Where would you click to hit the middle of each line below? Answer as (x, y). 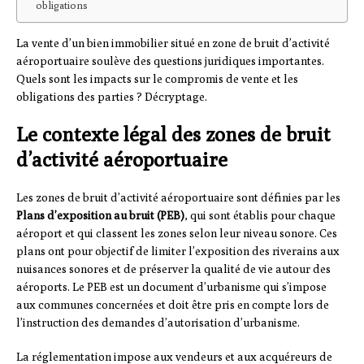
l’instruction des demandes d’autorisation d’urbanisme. (158, 323)
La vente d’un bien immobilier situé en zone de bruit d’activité (173, 43)
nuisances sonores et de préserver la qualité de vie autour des (173, 269)
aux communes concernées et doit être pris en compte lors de (173, 305)
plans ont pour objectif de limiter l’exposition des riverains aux (178, 251)
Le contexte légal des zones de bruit (173, 134)
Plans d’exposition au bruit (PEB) (100, 216)
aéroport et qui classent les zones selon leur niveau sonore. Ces (177, 234)
